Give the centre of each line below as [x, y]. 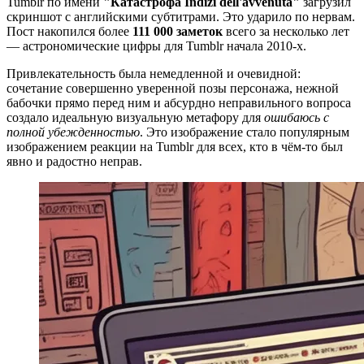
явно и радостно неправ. [74, 161]
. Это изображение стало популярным [245, 132]
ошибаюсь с [297, 117]
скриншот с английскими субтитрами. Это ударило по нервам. [181, 16]
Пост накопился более [69, 31]
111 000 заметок [178, 31]
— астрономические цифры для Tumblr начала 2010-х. [156, 45]
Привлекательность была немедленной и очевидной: [154, 73]
